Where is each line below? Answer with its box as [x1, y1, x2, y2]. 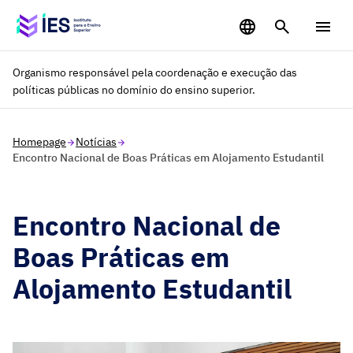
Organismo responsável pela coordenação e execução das [13, 65, 297, 80]
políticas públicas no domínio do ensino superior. [13, 83, 255, 97]
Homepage [13, 135, 66, 149]
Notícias [76, 135, 117, 149]
